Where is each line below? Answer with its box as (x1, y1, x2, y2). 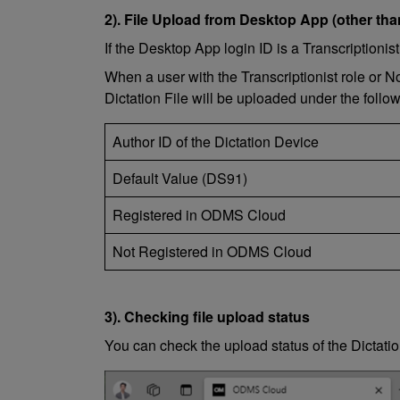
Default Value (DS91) (112, 168, 247, 188)
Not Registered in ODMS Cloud (112, 241, 312, 262)
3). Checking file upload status (104, 306, 310, 327)
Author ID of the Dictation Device (112, 131, 319, 152)
